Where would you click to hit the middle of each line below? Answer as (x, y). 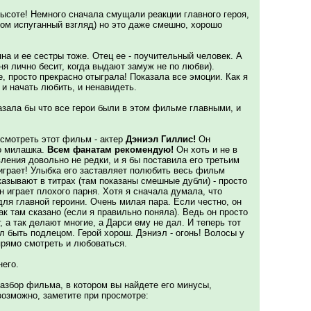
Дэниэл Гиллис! (161, 139)
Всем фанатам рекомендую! (110, 150)
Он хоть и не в (205, 150)
